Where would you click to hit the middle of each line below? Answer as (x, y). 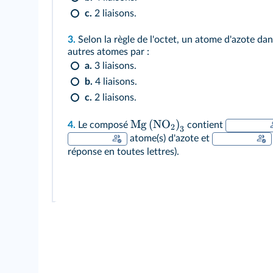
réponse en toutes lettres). (123, 151)
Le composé (103, 125)
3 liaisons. (114, 66)
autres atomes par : (108, 51)
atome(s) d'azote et (170, 138)
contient (205, 125)
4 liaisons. (115, 81)
